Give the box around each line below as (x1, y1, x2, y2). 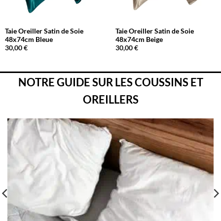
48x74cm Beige (115, 35, 163, 43)
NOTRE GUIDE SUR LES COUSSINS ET (18, 75, 203, 89)
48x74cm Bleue (4, 35, 53, 43)
